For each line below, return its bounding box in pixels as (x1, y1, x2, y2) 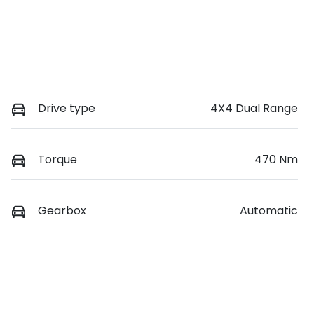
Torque (38, 151, 77, 168)
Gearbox (38, 203, 86, 219)
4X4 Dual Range (210, 100, 298, 117)
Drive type (38, 100, 95, 117)
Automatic (240, 203, 298, 219)
